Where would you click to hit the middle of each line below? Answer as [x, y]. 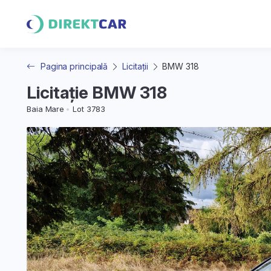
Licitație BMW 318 [97, 93]
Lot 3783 [89, 109]
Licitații [135, 66]
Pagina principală [74, 66]
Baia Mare [46, 109]
